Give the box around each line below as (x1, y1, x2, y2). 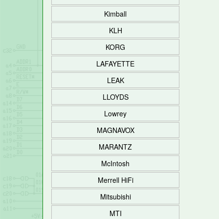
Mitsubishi (100, 192, 131, 201)
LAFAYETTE (96, 59, 134, 68)
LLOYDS (102, 92, 129, 102)
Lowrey (104, 109, 127, 118)
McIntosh (101, 158, 130, 168)
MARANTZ (99, 142, 132, 152)
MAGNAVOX (96, 125, 134, 135)
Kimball (104, 9, 127, 19)
